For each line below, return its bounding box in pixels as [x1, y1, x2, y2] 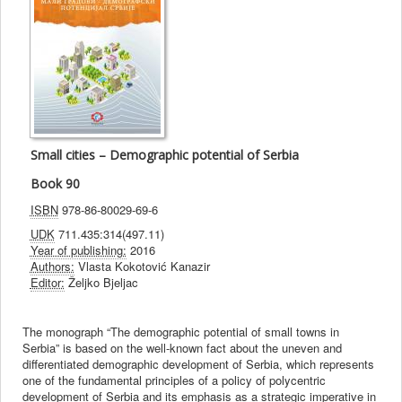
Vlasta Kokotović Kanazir [74, 258, 210, 275]
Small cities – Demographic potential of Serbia [30, 146, 299, 164]
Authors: [30, 258, 74, 275]
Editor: [30, 274, 65, 292]
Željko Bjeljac [64, 274, 138, 292]
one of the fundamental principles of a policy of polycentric [22, 371, 327, 389]
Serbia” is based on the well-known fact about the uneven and [22, 339, 343, 357]
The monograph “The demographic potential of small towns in [22, 323, 340, 341]
